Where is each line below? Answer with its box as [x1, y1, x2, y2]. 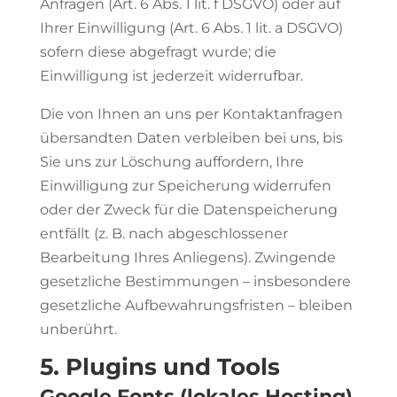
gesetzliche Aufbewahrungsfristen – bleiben [39, 297, 353, 314]
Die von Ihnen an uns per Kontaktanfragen [39, 105, 343, 122]
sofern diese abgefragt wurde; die [39, 43, 276, 60]
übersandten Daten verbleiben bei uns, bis [39, 129, 343, 146]
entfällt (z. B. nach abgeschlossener [39, 225, 288, 242]
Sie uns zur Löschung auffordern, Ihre [39, 153, 304, 170]
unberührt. [39, 321, 117, 338]
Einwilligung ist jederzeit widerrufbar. [39, 67, 303, 84]
